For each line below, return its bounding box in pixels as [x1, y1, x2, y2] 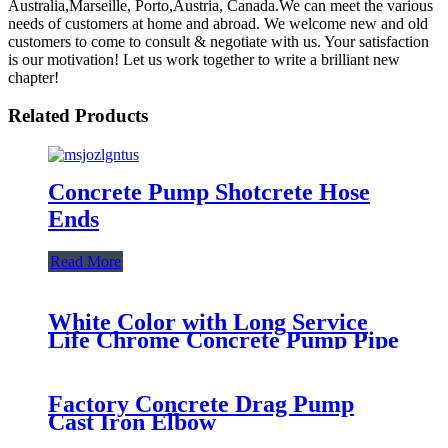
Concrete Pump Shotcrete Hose [48, 178, 370, 205]
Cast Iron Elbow [48, 408, 216, 435]
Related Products [8, 105, 148, 127]
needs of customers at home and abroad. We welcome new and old [8, 14, 428, 32]
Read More [50, 252, 121, 270]
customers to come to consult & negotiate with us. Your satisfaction [8, 32, 429, 50]
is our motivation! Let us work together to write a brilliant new [8, 50, 400, 68]
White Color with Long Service [48, 308, 368, 335]
